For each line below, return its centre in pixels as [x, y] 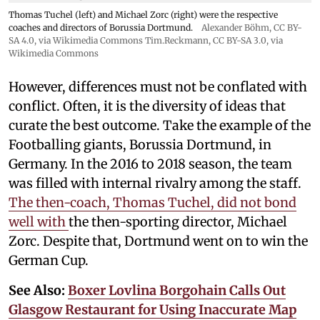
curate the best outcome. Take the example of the [160, 125]
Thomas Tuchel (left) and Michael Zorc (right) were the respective [143, 15]
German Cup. [50, 260]
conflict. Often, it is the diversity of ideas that [147, 106]
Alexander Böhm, [237, 27]
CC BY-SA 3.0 [240, 40]
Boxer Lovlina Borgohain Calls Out [177, 290]
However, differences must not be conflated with [158, 87]
